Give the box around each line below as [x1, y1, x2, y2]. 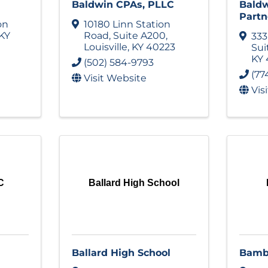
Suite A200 [112, 29, 166, 41]
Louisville [83, 41, 127, 53]
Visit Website [83, 72, 147, 84]
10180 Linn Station [83, 18, 170, 30]
